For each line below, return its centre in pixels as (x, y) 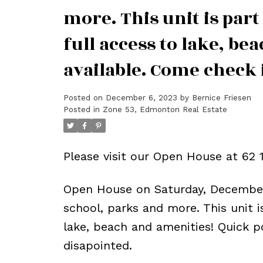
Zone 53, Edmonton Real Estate (165, 110)
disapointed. (97, 246)
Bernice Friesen (221, 98)
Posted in (81, 110)
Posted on (84, 98)
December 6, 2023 (141, 98)
